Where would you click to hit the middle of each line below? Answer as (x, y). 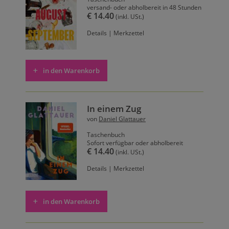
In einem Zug (114, 109)
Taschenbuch (106, 135)
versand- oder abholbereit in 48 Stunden (144, 7)
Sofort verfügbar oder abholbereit (135, 143)
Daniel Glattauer (122, 119)
